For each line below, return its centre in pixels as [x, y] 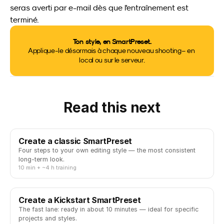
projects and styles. [48, 218]
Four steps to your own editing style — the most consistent [107, 150]
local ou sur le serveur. [112, 60]
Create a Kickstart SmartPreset [80, 200]
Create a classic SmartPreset [75, 141]
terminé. [24, 20]
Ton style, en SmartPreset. [112, 41]
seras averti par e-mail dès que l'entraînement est [99, 8]
